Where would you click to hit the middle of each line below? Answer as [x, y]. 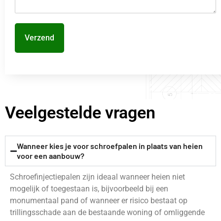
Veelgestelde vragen [80, 113]
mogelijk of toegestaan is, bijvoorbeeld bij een [89, 189]
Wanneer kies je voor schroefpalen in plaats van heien [110, 146]
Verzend [39, 38]
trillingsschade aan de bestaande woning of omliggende [107, 213]
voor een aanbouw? [51, 156]
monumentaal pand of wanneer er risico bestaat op [99, 201]
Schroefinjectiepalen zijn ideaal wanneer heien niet [97, 177]
